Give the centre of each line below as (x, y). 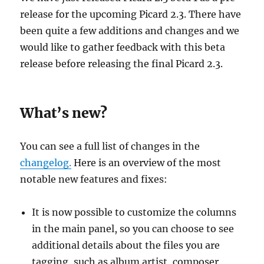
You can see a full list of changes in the (110, 146)
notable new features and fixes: (94, 179)
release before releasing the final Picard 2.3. (122, 63)
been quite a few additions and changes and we (130, 30)
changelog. (46, 162)
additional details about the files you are (126, 245)
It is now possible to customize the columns (134, 212)
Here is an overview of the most (146, 162)
